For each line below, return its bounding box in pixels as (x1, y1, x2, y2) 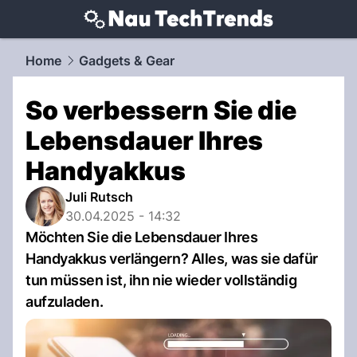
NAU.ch (136, 30, 187, 47)
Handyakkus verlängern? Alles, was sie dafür (25, 250, 318, 267)
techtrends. (58, 30, 136, 47)
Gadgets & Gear (79, 53, 175, 69)
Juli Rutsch (65, 189, 133, 205)
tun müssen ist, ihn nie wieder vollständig (25, 272, 297, 288)
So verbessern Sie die (25, 95, 296, 126)
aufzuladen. (25, 293, 104, 310)
